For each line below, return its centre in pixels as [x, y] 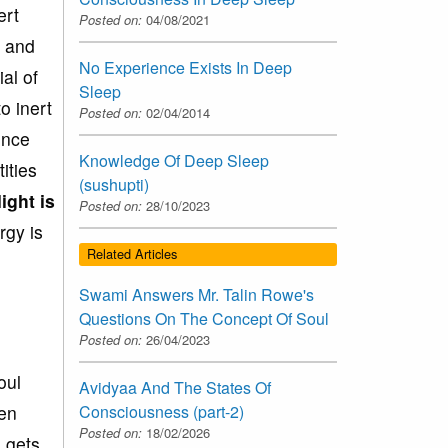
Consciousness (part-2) [161, 411]
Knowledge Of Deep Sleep [174, 161]
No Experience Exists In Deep [185, 68]
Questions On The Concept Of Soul [204, 318]
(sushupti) [114, 185]
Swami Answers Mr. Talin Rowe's [196, 294]
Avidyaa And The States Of [175, 387]
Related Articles [132, 254]
